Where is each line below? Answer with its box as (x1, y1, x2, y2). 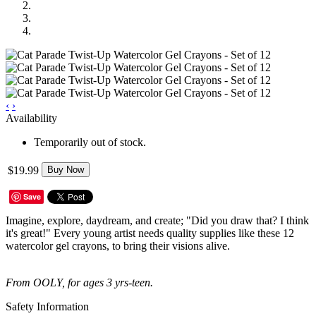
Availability (6, 111, 57, 124)
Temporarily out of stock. (34, 135, 146, 148)
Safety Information (6, 300, 89, 312)
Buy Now (47, 164, 84, 175)
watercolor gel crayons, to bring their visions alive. (6, 239, 230, 252)
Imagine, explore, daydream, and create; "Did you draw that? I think (6, 214, 309, 226)
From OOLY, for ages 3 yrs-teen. (6, 276, 153, 288)
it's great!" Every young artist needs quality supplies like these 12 (6, 226, 294, 239)
